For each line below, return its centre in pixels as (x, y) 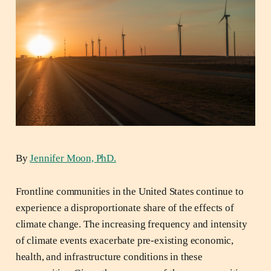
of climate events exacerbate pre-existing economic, (125, 240)
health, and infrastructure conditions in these (109, 256)
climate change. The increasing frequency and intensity (131, 224)
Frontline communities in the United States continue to (129, 191)
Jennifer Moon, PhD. (73, 158)
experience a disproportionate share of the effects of (125, 207)
